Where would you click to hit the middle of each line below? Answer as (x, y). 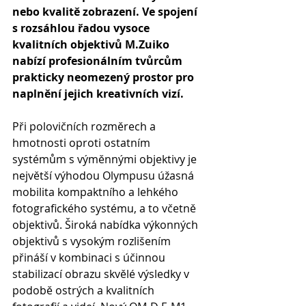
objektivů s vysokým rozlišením (93, 241)
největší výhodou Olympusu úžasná (105, 176)
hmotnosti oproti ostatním (83, 143)
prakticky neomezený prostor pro (105, 77)
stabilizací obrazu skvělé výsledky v (102, 274)
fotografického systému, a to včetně (106, 208)
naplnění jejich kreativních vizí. (98, 94)
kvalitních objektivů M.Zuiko (92, 44)
